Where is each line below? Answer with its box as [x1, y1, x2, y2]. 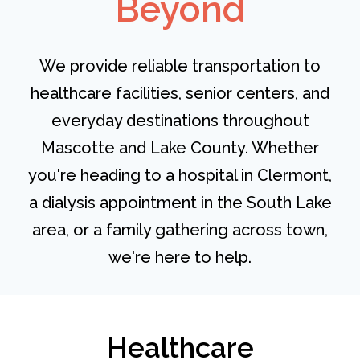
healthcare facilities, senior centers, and [31, 84, 329, 104]
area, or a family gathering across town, [32, 220, 328, 240]
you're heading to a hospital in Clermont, [28, 166, 332, 186]
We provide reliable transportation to [39, 56, 321, 76]
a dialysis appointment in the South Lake [28, 193, 332, 213]
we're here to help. [108, 247, 252, 268]
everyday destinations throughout [51, 111, 309, 131]
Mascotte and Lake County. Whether [41, 138, 319, 158]
